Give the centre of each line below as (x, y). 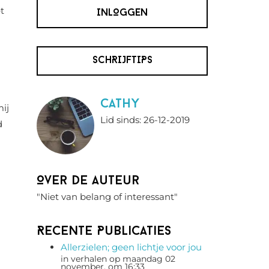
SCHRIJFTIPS (122, 61)
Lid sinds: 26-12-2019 (145, 120)
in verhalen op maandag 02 (118, 259)
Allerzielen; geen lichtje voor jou (131, 247)
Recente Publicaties (104, 231)
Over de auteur (88, 181)
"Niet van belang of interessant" (107, 197)
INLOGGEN (122, 13)
